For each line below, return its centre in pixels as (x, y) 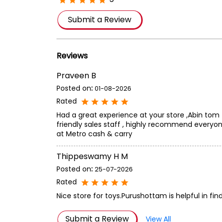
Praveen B (76, 76)
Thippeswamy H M (92, 157)
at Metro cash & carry (94, 134)
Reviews (72, 56)
